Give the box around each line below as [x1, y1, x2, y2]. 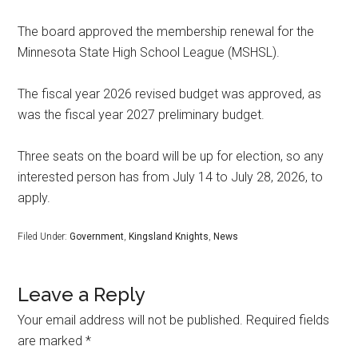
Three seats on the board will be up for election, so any [18, 149, 324, 165]
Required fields [246, 312, 330, 328]
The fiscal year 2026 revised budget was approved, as [18, 86, 322, 102]
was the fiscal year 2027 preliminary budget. [18, 107, 265, 123]
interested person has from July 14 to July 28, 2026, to [18, 169, 324, 185]
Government [70, 231, 125, 243]
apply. [18, 190, 51, 206]
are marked [18, 333, 86, 349]
